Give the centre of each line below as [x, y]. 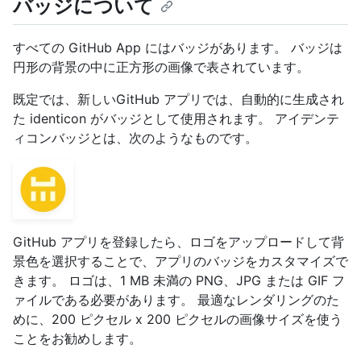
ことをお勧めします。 [77, 339]
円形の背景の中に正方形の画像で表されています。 [161, 67]
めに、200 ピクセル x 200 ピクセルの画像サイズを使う [178, 320]
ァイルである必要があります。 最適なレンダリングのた [176, 300]
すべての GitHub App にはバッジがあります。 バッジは [178, 48]
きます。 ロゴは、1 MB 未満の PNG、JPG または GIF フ [179, 281]
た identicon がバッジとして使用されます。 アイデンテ [176, 119]
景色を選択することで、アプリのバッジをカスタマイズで [180, 261]
